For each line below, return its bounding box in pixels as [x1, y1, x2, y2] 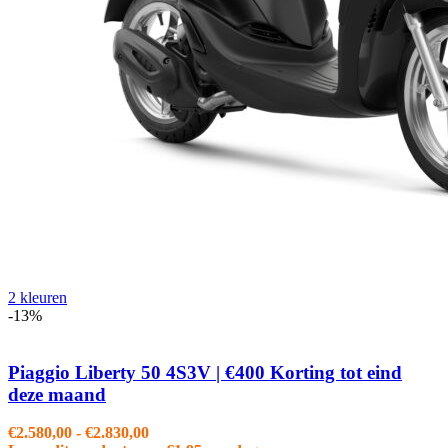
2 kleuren [8, 288, 67, 306]
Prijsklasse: [148, 423, 225, 441]
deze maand [8, 383, 106, 405]
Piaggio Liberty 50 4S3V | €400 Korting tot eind [8, 361, 402, 383]
